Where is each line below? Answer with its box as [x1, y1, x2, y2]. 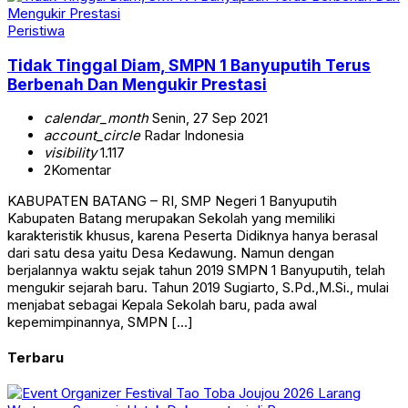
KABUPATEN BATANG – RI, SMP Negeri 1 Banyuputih [7, 192, 337, 210]
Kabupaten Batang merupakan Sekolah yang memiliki [7, 209, 335, 228]
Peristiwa [7, 22, 65, 40]
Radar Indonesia [140, 127, 244, 145]
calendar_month [44, 109, 148, 127]
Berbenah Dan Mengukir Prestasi [7, 74, 267, 94]
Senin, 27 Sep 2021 [148, 109, 268, 127]
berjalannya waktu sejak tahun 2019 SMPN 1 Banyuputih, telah [7, 261, 385, 280]
